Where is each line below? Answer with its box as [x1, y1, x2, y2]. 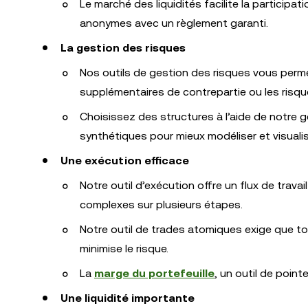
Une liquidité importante [60, 291, 195, 305]
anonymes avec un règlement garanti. [80, 16, 268, 30]
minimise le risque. [80, 242, 168, 255]
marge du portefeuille [94, 267, 214, 280]
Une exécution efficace [60, 154, 189, 167]
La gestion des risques [60, 41, 186, 54]
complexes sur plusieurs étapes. [80, 198, 243, 211]
